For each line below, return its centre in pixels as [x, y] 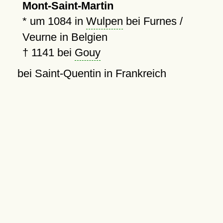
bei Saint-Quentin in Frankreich [92, 73]
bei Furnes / [153, 21]
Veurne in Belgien [65, 37]
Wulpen [104, 21]
